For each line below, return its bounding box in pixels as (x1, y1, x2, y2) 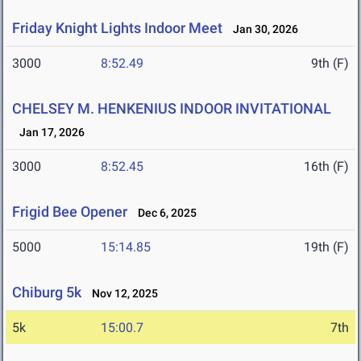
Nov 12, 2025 (85, 287, 158, 301)
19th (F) (304, 239, 349, 255)
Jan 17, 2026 (12, 126, 85, 139)
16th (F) (304, 159, 349, 175)
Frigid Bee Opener (12, 203, 127, 221)
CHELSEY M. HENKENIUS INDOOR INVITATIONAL (12, 100, 331, 118)
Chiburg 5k (12, 284, 81, 301)
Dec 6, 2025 (131, 206, 197, 220)
